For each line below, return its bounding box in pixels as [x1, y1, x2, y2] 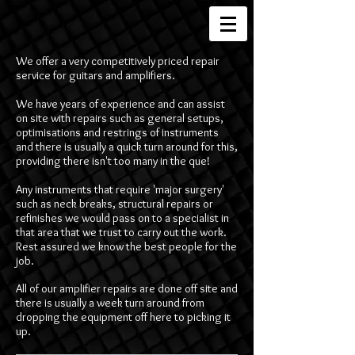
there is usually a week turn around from [16, 296, 204, 310]
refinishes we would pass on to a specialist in [16, 211, 229, 225]
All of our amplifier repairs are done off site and [16, 281, 238, 296]
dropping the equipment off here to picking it [16, 310, 231, 324]
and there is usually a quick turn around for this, [16, 139, 238, 154]
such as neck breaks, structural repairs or [16, 197, 213, 211]
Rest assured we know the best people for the [16, 239, 237, 254]
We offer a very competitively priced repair [16, 54, 219, 68]
